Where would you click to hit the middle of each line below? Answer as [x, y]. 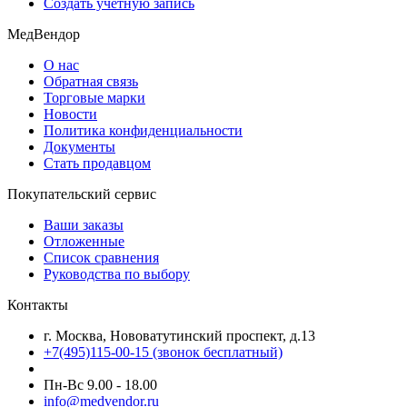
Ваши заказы [84, 224]
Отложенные [84, 241]
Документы [79, 146]
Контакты [38, 304]
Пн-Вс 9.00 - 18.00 [100, 384]
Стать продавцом [97, 163]
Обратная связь [91, 81]
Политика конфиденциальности [143, 130]
